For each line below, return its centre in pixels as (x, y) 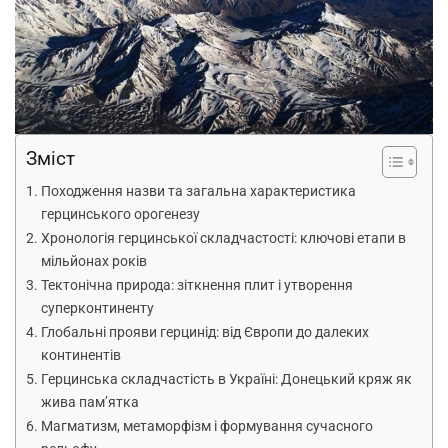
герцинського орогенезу (120, 215)
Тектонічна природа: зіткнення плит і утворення (196, 286)
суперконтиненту (97, 309)
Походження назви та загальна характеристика (198, 192)
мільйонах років (93, 262)
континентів (80, 356)
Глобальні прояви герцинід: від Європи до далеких (204, 333)
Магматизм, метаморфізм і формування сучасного (206, 427)
